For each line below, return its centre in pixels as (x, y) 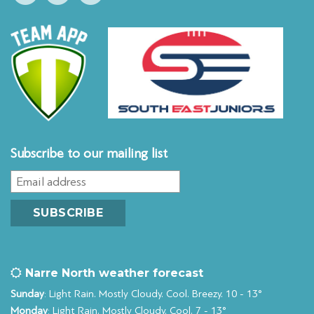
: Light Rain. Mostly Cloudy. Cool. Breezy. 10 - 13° (153, 294)
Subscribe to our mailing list (89, 153)
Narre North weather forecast (112, 273)
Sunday (27, 294)
